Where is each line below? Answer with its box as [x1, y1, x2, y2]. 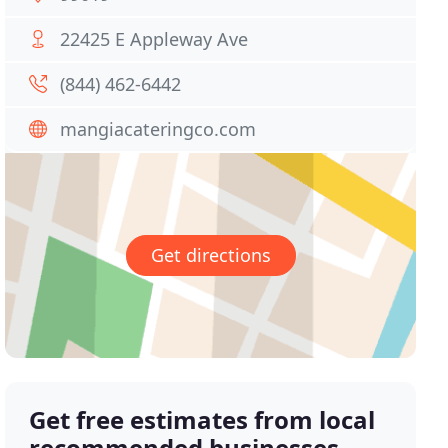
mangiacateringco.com [60, 117, 257, 141]
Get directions [150, 243, 271, 268]
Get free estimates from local [29, 403, 376, 437]
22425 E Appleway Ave [60, 27, 249, 51]
